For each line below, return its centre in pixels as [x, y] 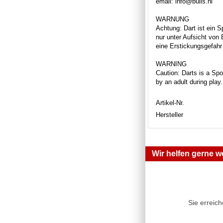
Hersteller [169, 114]
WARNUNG [172, 19]
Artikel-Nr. [170, 103]
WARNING [171, 64]
